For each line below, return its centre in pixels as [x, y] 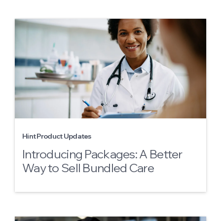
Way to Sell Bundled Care [88, 168]
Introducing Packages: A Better [102, 154]
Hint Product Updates [57, 136]
